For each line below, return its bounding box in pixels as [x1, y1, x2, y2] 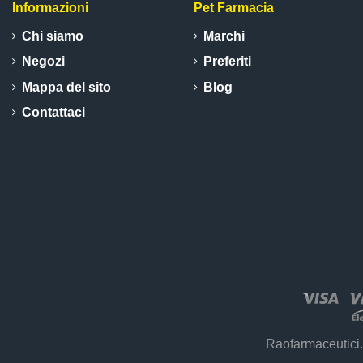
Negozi [22, 54, 65, 69]
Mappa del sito [22, 79, 111, 94]
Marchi [203, 29, 245, 44]
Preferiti [203, 54, 251, 69]
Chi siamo [22, 29, 83, 44]
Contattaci [22, 105, 85, 120]
